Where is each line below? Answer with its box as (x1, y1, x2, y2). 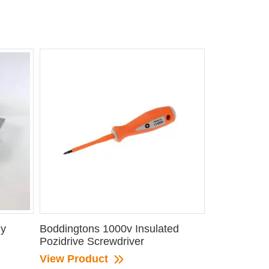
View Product (40, 252, 111, 265)
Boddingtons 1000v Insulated (40, 222, 179, 235)
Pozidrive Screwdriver (40, 235, 144, 247)
